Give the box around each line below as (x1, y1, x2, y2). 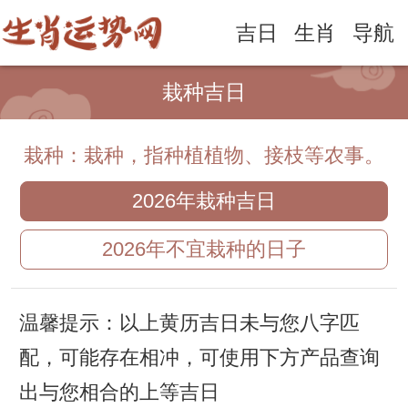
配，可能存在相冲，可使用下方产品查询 (18, 347, 380, 370)
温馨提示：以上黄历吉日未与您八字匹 (18, 312, 360, 335)
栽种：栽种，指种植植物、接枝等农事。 (24, 145, 384, 168)
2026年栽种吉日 (132, 190, 276, 213)
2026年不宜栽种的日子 (102, 239, 306, 261)
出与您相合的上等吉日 (18, 382, 219, 404)
